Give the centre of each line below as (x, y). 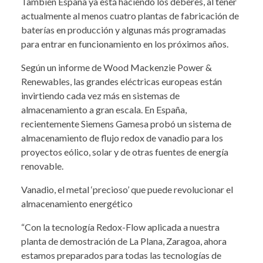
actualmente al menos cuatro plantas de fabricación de (130, 16)
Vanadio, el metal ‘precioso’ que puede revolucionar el (127, 190)
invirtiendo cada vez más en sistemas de (100, 96)
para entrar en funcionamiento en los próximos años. (125, 44)
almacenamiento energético (77, 204)
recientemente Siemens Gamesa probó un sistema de (126, 124)
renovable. (42, 166)
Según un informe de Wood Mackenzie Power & (117, 68)
